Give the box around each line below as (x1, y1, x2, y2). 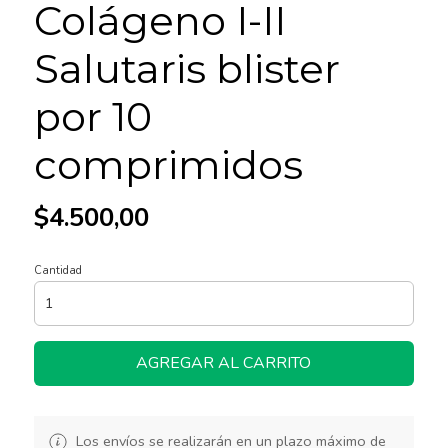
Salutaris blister (33, 43, 340, 93)
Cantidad (33, 262, 82, 278)
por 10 (33, 91, 152, 141)
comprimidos (33, 139, 303, 189)
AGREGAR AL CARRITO (136, 351, 312, 374)
